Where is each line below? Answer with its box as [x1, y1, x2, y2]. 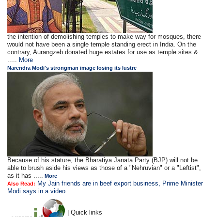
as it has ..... [7, 172, 44, 179]
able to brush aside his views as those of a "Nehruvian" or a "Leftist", [7, 164, 201, 171]
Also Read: [7, 181, 36, 186]
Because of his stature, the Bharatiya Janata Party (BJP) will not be [7, 156, 198, 164]
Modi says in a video [7, 187, 66, 195]
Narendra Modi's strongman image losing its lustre [7, 65, 137, 71]
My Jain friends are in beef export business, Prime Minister [37, 180, 203, 187]
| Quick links [67, 208, 103, 216]
